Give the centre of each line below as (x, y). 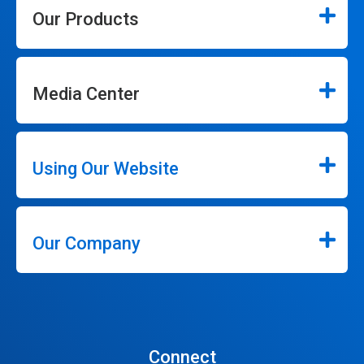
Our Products (86, 19)
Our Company (87, 243)
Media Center (86, 94)
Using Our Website (106, 169)
